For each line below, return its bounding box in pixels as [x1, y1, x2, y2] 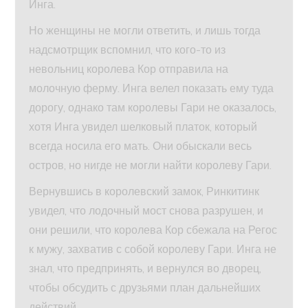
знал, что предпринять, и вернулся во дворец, [29, 261, 262, 276]
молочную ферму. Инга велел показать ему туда [29, 81, 274, 96]
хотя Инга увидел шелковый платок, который [29, 120, 258, 134]
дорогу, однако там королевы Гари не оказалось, [29, 100, 277, 115]
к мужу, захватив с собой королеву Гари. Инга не [29, 242, 277, 256]
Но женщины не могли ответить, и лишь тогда [29, 23, 261, 38]
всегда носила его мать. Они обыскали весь [29, 139, 252, 153]
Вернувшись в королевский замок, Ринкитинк [29, 184, 260, 199]
